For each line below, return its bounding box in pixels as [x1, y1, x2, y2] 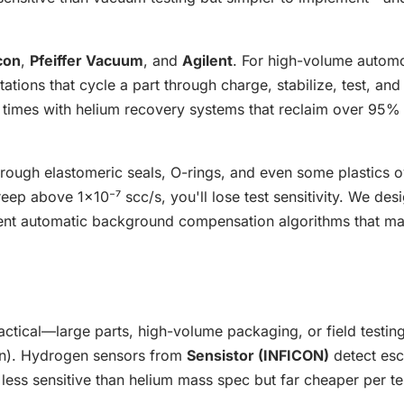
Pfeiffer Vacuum [30, 51, 143, 70]
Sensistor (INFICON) [187, 346, 329, 365]
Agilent [182, 51, 233, 70]
